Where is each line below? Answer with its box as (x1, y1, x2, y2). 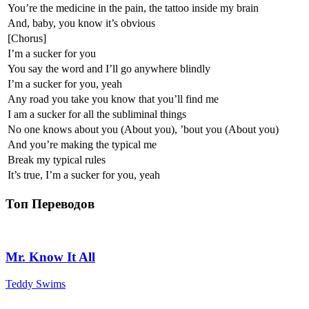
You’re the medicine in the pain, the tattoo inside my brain (8, 1, 259, 14)
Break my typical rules (8, 153, 106, 166)
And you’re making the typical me (8, 138, 157, 150)
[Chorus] (8, 32, 46, 44)
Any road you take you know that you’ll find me (8, 92, 219, 105)
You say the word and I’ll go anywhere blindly (8, 62, 210, 74)
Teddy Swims (6, 277, 66, 290)
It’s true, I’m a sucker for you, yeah (8, 168, 160, 181)
